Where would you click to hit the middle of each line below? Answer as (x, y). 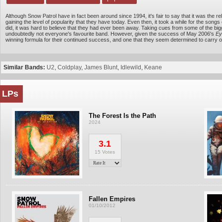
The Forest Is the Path (122, 116)
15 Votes (105, 152)
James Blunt (101, 67)
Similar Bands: (25, 67)
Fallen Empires (112, 199)
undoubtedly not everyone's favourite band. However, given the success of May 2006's (110, 34)
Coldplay (69, 67)
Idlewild (131, 67)
